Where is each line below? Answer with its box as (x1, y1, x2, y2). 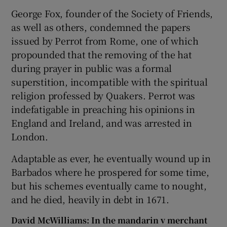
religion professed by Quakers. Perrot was (11, 89, 196, 102)
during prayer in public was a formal (11, 61, 172, 75)
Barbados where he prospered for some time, (11, 165, 210, 179)
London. (11, 130, 49, 143)
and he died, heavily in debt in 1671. (11, 193, 170, 206)
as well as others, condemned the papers (11, 20, 191, 34)
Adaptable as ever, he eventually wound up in (11, 152, 211, 165)
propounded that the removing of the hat (11, 48, 192, 61)
